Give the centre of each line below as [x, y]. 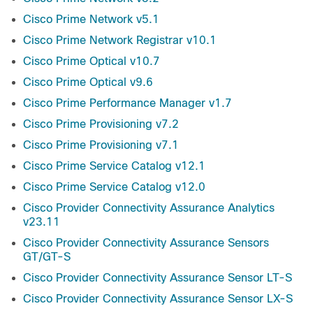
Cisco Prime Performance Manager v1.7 [128, 103]
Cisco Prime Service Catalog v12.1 [114, 166]
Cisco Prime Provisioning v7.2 [101, 124]
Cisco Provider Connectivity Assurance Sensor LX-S [158, 299]
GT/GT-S [47, 257]
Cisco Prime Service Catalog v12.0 [114, 187]
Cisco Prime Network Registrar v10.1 [120, 41]
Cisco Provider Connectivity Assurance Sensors [146, 243]
